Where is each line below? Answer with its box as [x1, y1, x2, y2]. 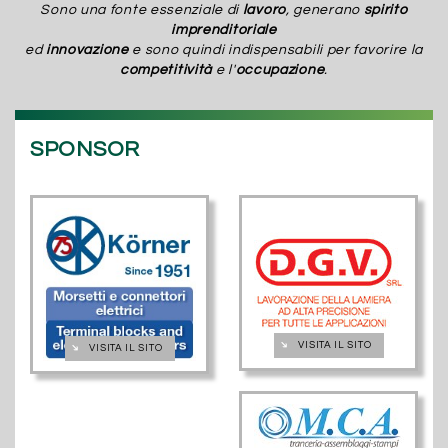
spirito [363, 2, 408, 17]
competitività [119, 62, 213, 77]
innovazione [45, 42, 129, 57]
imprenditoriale [171, 22, 277, 37]
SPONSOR [30, 137, 140, 161]
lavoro [242, 2, 286, 17]
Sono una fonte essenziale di [40, 2, 243, 17]
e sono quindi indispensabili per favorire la [128, 42, 424, 57]
